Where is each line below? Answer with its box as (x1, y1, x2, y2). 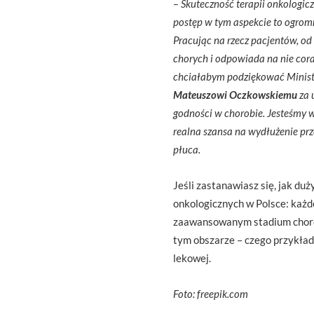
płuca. (173, 143, 200, 156)
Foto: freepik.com (173, 287, 248, 300)
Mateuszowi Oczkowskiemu (173, 88, 297, 101)
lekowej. (173, 252, 211, 264)
